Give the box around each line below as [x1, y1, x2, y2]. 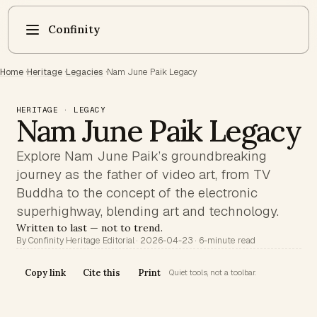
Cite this [83, 267, 121, 278]
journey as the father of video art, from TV [16, 165, 270, 183]
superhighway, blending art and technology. [16, 202, 279, 220]
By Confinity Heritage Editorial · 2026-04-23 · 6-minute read [16, 234, 255, 246]
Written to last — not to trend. [16, 221, 163, 234]
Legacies [66, 67, 103, 78]
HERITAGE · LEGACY [16, 104, 106, 115]
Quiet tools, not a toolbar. [169, 267, 255, 277]
